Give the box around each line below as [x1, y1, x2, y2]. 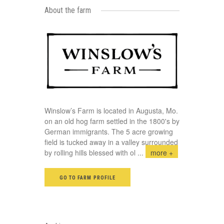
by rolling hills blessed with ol [44, 147, 135, 157]
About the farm [44, 5, 91, 15]
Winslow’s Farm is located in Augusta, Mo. [44, 105, 178, 115]
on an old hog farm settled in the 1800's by [44, 115, 179, 126]
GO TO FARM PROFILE [59, 174, 115, 181]
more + [150, 147, 173, 157]
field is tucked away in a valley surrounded [44, 136, 178, 147]
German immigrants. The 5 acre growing [44, 126, 173, 136]
